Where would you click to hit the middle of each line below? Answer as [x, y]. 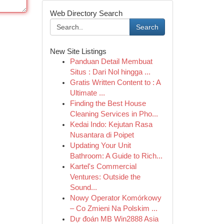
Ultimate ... [87, 93]
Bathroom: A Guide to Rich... [116, 156]
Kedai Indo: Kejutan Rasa [111, 124]
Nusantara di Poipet [102, 135]
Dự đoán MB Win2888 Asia [114, 219]
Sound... [83, 187]
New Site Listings [78, 51]
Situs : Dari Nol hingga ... [110, 72]
